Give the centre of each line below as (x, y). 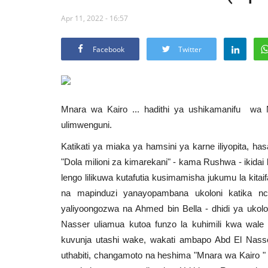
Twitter (190, 49)
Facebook (109, 49)
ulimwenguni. (86, 124)
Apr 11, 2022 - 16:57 (95, 18)
